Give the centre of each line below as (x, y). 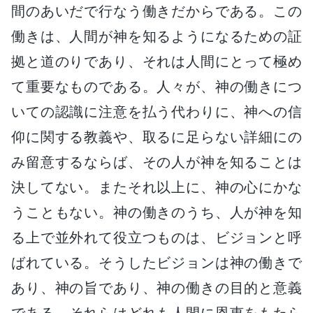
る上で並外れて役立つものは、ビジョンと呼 (156, 237)
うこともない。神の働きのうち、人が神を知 (156, 212)
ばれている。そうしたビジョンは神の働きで (156, 262)
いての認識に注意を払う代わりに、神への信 (156, 111)
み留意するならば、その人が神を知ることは (156, 162)
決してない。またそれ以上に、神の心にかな (156, 187)
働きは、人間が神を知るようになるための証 (156, 36)
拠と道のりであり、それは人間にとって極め (156, 61)
